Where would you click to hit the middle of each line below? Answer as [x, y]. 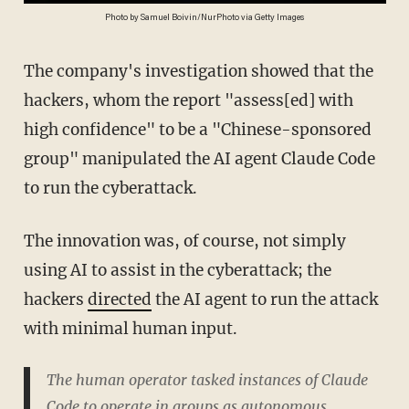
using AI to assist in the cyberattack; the [177, 271]
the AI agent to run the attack [264, 300]
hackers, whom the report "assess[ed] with [188, 101]
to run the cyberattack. [110, 189]
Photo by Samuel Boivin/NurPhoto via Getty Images [205, 19]
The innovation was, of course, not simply [29, 241]
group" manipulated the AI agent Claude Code [199, 159]
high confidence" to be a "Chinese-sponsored [197, 130]
